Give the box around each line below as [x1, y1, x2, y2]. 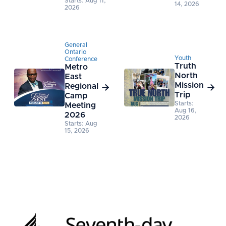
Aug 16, [175, 107, 197, 114]
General [65, 41, 87, 48]
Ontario [65, 48, 86, 55]
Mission [175, 81, 204, 89]
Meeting [65, 101, 96, 109]
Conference [65, 55, 97, 62]
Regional [65, 82, 98, 90]
